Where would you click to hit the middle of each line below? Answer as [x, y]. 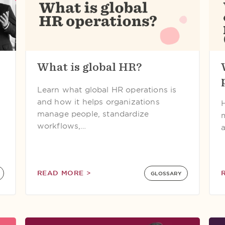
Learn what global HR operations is [107, 90]
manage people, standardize [93, 114]
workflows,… [62, 126]
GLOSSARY [166, 173]
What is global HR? [89, 67]
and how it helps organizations [98, 102]
